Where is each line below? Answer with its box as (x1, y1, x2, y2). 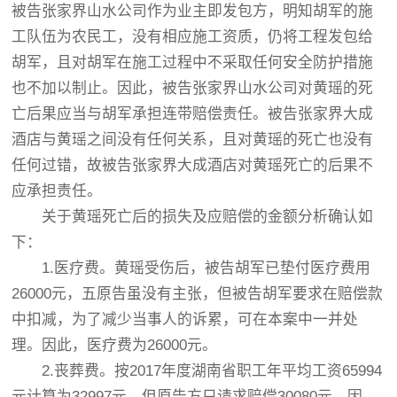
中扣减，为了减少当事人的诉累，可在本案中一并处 (12, 311, 359, 328)
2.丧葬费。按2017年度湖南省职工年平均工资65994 (12, 362, 383, 379)
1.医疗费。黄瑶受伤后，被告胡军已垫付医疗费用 (12, 260, 371, 276)
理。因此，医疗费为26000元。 (12, 337, 218, 354)
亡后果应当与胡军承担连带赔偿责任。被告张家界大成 (12, 105, 374, 122)
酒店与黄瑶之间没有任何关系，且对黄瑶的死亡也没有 (12, 131, 374, 148)
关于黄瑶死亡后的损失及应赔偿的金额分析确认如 (12, 208, 374, 225)
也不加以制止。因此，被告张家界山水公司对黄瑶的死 (12, 80, 374, 97)
